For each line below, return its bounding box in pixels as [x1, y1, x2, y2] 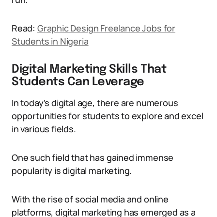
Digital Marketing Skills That [12, 63, 167, 76]
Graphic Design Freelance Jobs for [37, 22, 175, 34]
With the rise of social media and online [12, 193, 169, 205]
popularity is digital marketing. [12, 165, 132, 176]
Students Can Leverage [12, 76, 144, 88]
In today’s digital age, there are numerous [12, 97, 178, 108]
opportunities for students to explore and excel [12, 110, 203, 122]
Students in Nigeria [12, 35, 89, 47]
